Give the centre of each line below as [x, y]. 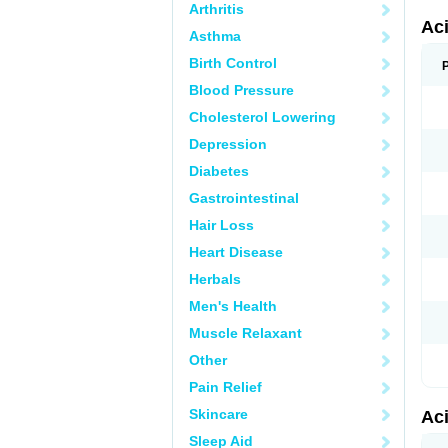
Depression [228, 144]
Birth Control [233, 63]
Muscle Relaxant [245, 333]
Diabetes [219, 171]
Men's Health [233, 306]
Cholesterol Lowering [262, 117]
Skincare [218, 414]
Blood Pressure [241, 90]
